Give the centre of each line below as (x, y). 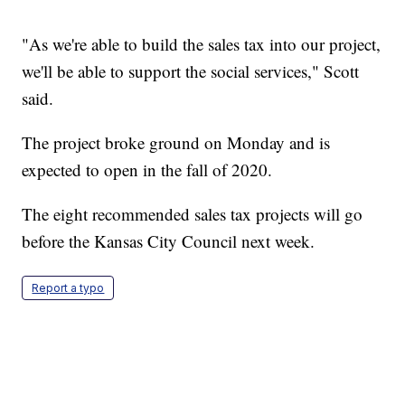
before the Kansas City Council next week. (169, 241)
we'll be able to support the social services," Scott (191, 71)
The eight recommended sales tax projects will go (193, 214)
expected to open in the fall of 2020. (147, 170)
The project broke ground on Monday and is (176, 143)
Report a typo (68, 288)
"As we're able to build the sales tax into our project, (202, 44)
